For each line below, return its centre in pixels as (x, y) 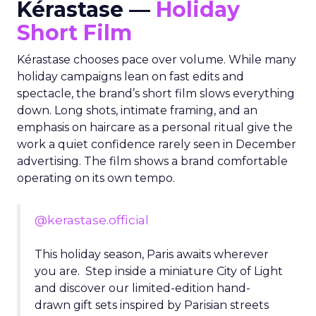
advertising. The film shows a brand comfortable (152, 161)
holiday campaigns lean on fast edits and (130, 77)
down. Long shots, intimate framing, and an (137, 110)
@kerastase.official (92, 220)
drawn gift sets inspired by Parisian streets (152, 305)
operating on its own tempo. (96, 178)
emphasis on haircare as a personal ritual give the (155, 127)
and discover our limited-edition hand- (142, 288)
